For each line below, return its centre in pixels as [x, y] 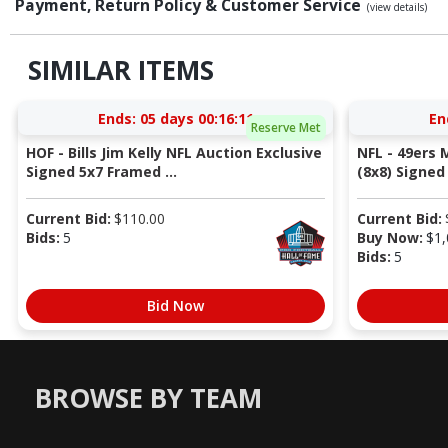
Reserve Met [285, 128]
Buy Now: [389, 237]
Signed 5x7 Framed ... [101, 171]
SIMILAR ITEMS [120, 70]
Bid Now [175, 305]
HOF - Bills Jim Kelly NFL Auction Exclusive [173, 152]
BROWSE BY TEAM [148, 398]
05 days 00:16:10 [196, 118]
